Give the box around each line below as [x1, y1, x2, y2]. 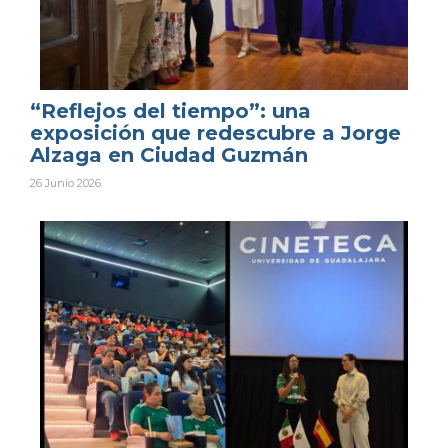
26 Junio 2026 [30, 175, 101, 190]
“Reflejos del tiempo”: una [30, 98, 311, 123]
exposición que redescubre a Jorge [30, 120, 401, 145]
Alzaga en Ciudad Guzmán [30, 142, 308, 167]
